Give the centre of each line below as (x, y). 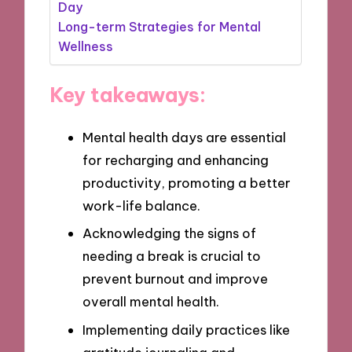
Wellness (86, 47)
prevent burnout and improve (175, 279)
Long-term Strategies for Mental (160, 27)
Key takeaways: (128, 95)
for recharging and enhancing (176, 159)
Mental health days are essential (184, 137)
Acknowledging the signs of (169, 233)
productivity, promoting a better (187, 182)
